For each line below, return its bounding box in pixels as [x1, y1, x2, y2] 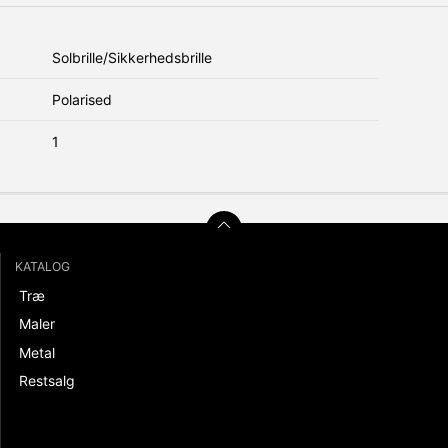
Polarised [52, 90, 112, 108]
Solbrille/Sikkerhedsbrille [52, 48, 212, 66]
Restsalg [18, 372, 75, 390]
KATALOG [15, 258, 70, 274]
